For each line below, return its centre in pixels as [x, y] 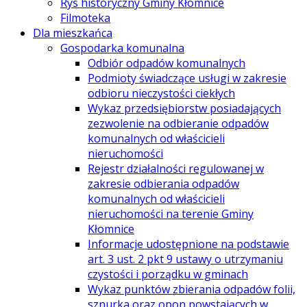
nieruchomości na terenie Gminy [171, 213]
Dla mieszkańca [73, 33]
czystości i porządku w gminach [168, 274]
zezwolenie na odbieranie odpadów [178, 123]
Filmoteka [85, 17]
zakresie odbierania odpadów [163, 183]
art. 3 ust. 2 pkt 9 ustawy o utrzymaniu [185, 259]
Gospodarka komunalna [122, 48]
